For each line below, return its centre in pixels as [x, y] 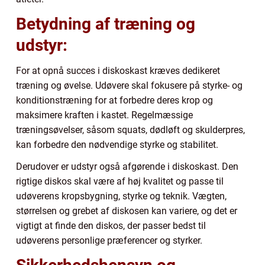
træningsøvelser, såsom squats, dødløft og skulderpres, [130, 130]
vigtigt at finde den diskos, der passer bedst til [111, 226]
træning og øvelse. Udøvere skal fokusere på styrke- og [129, 86]
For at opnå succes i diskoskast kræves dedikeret [118, 71]
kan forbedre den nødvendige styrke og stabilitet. [117, 145]
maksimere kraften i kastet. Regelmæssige [104, 115]
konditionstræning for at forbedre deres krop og [114, 101]
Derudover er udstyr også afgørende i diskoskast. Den [127, 167]
